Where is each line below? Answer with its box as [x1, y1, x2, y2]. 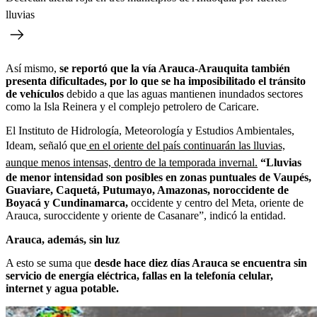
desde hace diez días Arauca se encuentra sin [94, 256, 307, 269]
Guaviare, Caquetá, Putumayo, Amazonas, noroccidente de [6, 183, 289, 196]
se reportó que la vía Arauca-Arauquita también [59, 62, 290, 74]
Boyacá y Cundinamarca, [6, 196, 131, 209]
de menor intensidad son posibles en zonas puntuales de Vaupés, [6, 171, 311, 183]
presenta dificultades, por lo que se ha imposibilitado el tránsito [6, 74, 306, 87]
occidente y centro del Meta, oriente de [131, 196, 304, 209]
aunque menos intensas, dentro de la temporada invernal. [6, 156, 258, 168]
